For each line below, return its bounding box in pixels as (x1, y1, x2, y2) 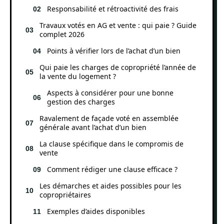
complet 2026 (39, 29, 84, 39)
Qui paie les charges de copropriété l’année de (39, 62, 196, 72)
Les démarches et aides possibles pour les (39, 180, 181, 190)
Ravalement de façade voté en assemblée (39, 113, 178, 123)
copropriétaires (39, 189, 91, 199)
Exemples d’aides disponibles (47, 206, 145, 216)
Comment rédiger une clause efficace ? (47, 164, 177, 174)
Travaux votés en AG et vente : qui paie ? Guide (39, 20, 196, 30)
